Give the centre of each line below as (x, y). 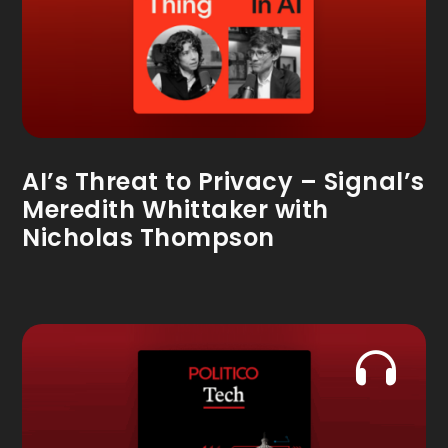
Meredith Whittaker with (175, 209)
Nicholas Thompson (148, 237)
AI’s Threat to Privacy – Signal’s (223, 181)
